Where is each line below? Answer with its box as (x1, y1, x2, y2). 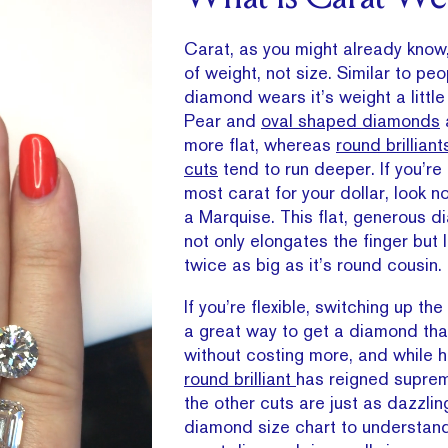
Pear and (184, 110, 261, 131)
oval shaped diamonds (261, 110, 440, 131)
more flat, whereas (184, 134, 336, 155)
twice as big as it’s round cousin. (184, 254, 442, 275)
